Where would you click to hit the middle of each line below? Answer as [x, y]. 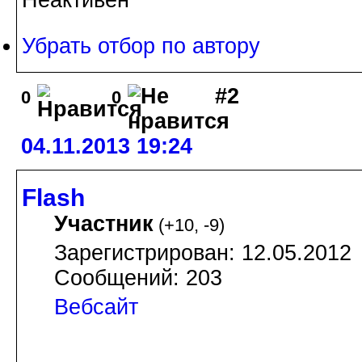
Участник [104, 223]
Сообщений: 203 [138, 278]
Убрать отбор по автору [141, 46]
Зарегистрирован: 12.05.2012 [203, 253]
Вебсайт [96, 307]
